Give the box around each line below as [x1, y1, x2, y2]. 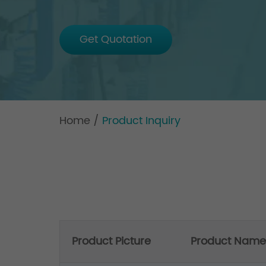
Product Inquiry [102, 112, 180, 129]
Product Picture [72, 233, 151, 250]
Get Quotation [80, 31, 152, 48]
